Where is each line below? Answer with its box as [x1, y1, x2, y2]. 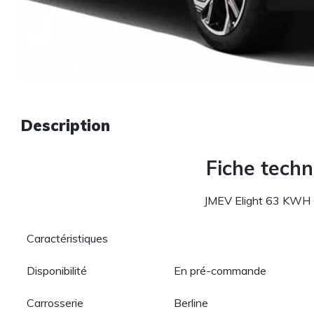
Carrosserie [27, 296, 84, 310]
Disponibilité [27, 264, 88, 278]
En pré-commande [174, 264, 267, 278]
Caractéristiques [27, 231, 109, 245]
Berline [174, 296, 209, 310]
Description [21, 116, 110, 135]
